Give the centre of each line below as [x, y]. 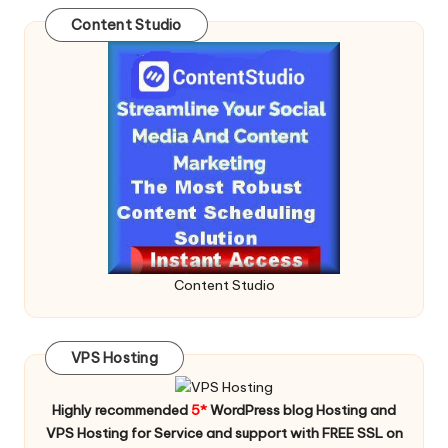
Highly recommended [121, 410]
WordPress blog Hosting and [301, 410]
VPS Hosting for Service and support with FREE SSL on [224, 433]
